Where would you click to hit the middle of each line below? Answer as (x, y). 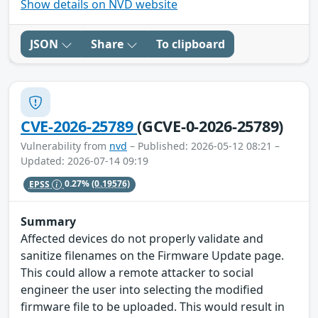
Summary (48, 222)
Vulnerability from (65, 146)
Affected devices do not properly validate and (142, 239)
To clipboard (191, 44)
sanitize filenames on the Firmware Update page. (152, 256)
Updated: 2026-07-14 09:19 (84, 161)
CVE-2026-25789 (79, 126)
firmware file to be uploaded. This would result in (153, 307)
